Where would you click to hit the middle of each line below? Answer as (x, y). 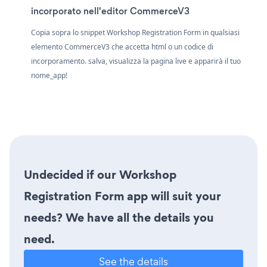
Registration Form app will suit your (122, 196)
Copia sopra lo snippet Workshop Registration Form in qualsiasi (135, 32)
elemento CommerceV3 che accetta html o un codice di (122, 46)
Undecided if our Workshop (100, 174)
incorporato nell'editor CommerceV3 (110, 11)
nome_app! (49, 75)
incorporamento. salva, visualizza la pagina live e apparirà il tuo (136, 61)
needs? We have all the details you (119, 217)
